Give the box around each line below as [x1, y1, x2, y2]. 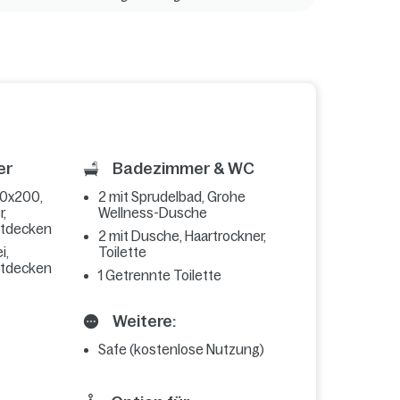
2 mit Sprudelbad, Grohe [98, 189, 246, 205]
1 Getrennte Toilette [98, 268, 222, 284]
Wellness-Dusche [98, 205, 208, 221]
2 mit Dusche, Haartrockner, [98, 229, 267, 245]
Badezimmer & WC [109, 160, 255, 179]
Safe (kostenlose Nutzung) [98, 342, 265, 358]
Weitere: [109, 312, 177, 331]
